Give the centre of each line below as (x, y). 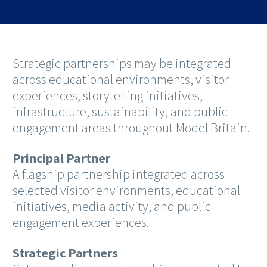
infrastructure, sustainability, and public (120, 112)
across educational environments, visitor (121, 80)
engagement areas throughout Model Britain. (131, 128)
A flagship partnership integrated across (119, 174)
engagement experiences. (81, 223)
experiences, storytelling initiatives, (108, 96)
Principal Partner (61, 158)
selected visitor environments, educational (126, 190)
